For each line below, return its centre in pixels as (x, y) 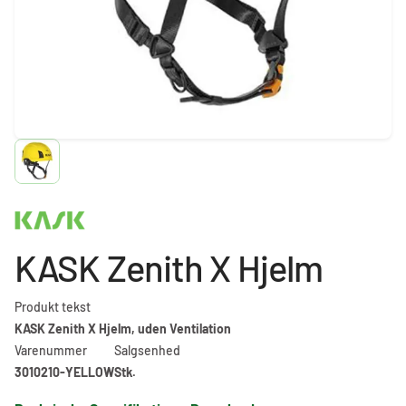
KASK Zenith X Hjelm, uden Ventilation (123, 329)
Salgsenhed (147, 351)
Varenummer (51, 351)
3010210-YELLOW (64, 372)
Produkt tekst (53, 307)
